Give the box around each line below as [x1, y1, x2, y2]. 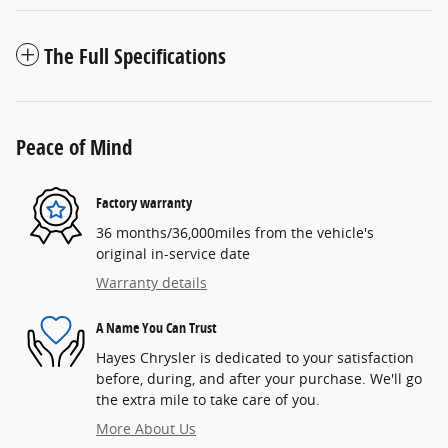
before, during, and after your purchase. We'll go [96, 368, 422, 388]
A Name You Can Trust [96, 318, 217, 338]
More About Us [96, 418, 196, 438]
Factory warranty [96, 193, 192, 213]
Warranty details [96, 272, 207, 292]
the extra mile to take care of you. [96, 389, 320, 409]
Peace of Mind [16, 132, 132, 161]
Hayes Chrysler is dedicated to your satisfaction [96, 347, 414, 367]
